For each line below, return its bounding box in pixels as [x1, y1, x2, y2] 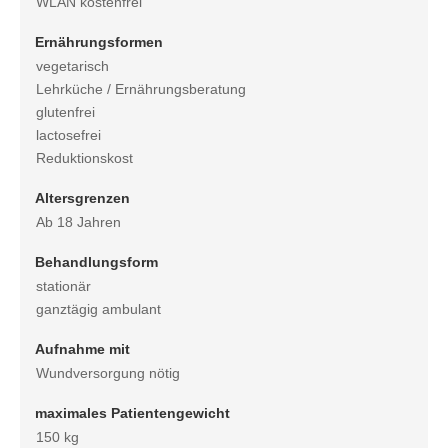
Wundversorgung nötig [36, 365, 180, 382]
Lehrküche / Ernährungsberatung [36, 81, 246, 98]
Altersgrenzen [35, 190, 130, 207]
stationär [36, 278, 91, 295]
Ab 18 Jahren [36, 214, 121, 231]
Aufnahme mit [35, 341, 130, 358]
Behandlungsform [35, 254, 158, 271]
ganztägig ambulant [36, 301, 161, 318]
